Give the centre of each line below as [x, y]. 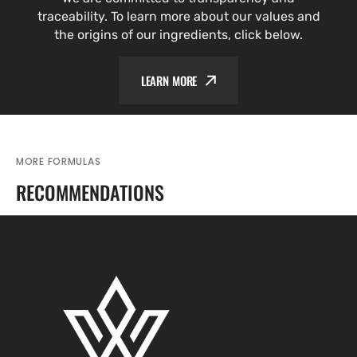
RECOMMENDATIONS [90, 192]
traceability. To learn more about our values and [178, 16]
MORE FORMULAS [59, 161]
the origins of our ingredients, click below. [178, 35]
